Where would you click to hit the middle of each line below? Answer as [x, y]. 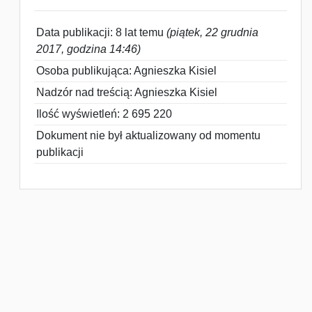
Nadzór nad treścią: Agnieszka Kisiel [127, 92]
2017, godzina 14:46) [88, 49]
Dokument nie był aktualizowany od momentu [148, 135]
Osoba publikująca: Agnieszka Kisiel [126, 71]
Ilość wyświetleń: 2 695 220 [104, 114]
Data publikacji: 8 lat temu [101, 32]
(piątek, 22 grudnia [212, 32]
